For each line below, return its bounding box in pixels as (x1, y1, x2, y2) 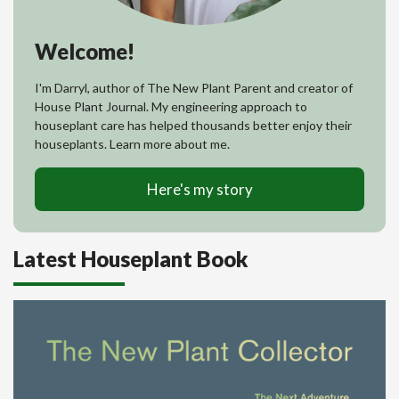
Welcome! (35, 37, 134, 64)
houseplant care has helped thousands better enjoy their (35, 117, 352, 133)
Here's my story (146, 179, 253, 199)
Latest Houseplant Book (13, 245, 248, 272)
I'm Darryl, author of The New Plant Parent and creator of (35, 79, 353, 95)
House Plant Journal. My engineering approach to (35, 98, 307, 114)
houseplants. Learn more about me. (35, 135, 230, 151)
